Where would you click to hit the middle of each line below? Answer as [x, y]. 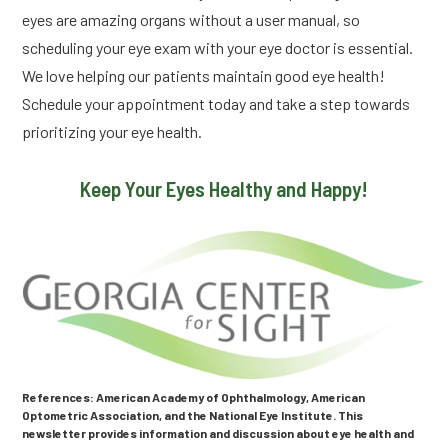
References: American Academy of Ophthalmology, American [194, 397]
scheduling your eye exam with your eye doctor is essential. [218, 48]
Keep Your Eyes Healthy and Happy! [224, 189]
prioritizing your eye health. [112, 132]
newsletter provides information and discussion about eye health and [218, 433]
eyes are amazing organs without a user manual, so [191, 20]
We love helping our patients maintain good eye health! [204, 76]
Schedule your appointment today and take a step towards [216, 104]
